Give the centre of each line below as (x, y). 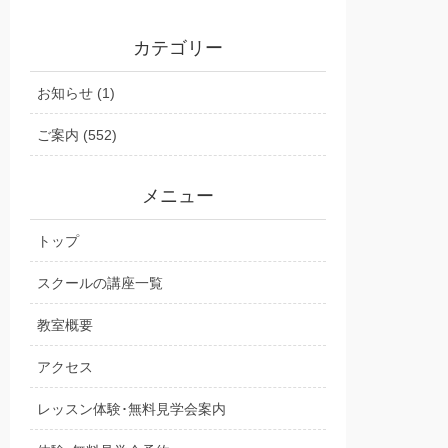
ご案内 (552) (77, 135)
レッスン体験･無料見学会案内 (131, 409)
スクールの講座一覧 (100, 283)
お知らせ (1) (76, 93)
